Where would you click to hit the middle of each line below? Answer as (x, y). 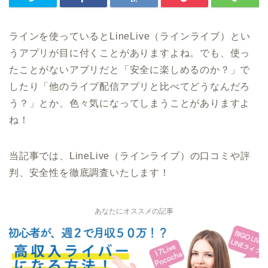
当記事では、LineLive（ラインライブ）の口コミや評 (130, 156)
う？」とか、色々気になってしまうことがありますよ (130, 103)
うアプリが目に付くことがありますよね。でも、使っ (130, 53)
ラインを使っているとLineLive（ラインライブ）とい (130, 36)
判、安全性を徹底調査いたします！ (89, 172)
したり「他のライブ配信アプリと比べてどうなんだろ (130, 86)
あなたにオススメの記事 (134, 211)
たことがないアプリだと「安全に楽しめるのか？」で (130, 69)
